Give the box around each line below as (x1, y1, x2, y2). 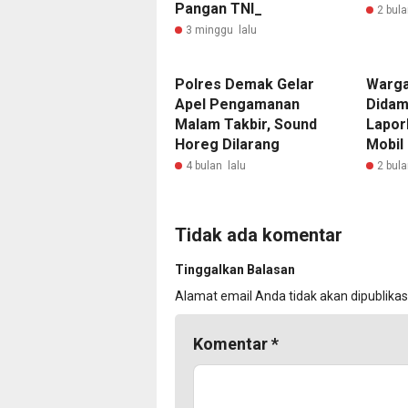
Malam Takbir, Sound (175, 115, 317, 133)
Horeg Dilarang (175, 135, 280, 153)
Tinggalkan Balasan (175, 261, 295, 277)
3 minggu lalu (186, 23, 257, 36)
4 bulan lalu (186, 158, 246, 172)
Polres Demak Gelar (175, 75, 314, 93)
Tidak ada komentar (175, 223, 342, 246)
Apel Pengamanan (175, 95, 300, 113)
